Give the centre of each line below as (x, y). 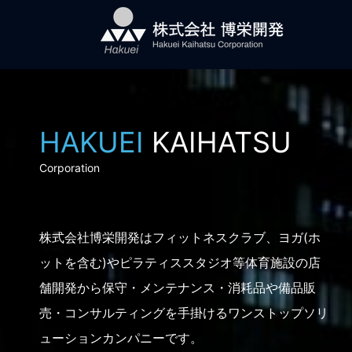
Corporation (70, 167)
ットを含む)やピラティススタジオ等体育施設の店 (180, 263)
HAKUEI (92, 142)
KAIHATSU (218, 142)
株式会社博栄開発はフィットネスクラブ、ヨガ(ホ (180, 238)
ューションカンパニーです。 (121, 338)
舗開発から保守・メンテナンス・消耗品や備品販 (178, 288)
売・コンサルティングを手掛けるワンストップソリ (184, 313)
